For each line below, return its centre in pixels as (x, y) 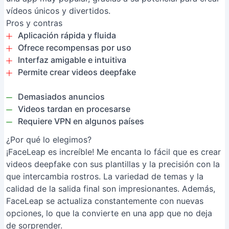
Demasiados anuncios (61, 97)
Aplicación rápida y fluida (67, 35)
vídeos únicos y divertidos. (58, 11)
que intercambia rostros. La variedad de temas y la (105, 176)
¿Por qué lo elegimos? (49, 140)
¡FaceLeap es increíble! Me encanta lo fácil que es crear (113, 152)
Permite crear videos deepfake (77, 72)
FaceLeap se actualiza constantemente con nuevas (105, 201)
